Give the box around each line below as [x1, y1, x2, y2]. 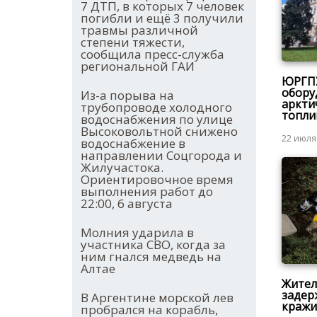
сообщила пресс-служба [81, 46, 224, 63]
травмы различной [81, 22, 198, 39]
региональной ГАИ [81, 58, 195, 75]
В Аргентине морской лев [81, 289, 234, 306]
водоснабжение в [81, 135, 185, 152]
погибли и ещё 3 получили [81, 10, 243, 27]
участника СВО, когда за [81, 236, 226, 253]
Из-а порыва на [81, 87, 174, 104]
